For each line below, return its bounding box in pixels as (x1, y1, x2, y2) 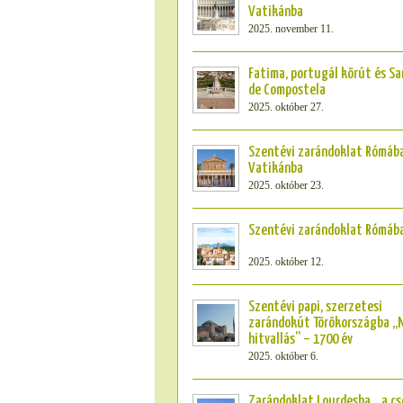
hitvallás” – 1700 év (248, 332, 353, 347)
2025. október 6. (248, 350, 318, 363)
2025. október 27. (248, 101, 324, 113)
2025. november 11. (248, 22, 334, 35)
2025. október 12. (248, 255, 324, 268)
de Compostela (248, 83, 326, 98)
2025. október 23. (248, 179, 324, 192)
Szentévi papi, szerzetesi (248, 300, 382, 315)
